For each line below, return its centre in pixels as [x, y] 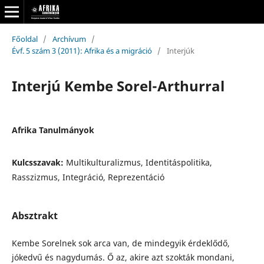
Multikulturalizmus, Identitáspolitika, [139, 162]
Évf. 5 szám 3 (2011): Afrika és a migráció [82, 50]
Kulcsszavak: [39, 162]
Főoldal [24, 39]
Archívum [69, 39]
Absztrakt [34, 215]
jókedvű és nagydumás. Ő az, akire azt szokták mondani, [123, 257]
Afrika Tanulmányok [53, 130]
